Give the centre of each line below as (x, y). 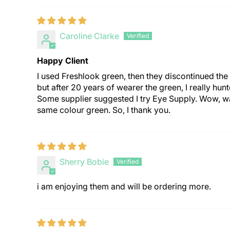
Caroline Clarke (89, 36)
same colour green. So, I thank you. (104, 110)
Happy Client (63, 61)
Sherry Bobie (84, 162)
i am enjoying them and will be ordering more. (124, 187)
